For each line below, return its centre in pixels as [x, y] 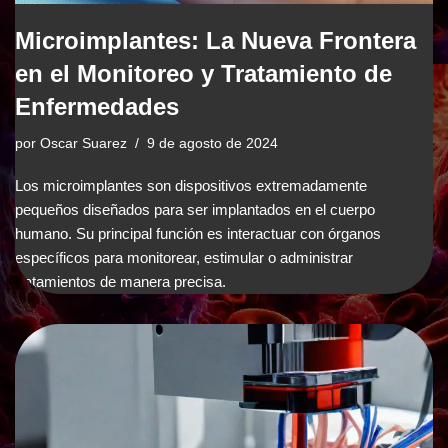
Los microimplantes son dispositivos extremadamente [191, 185]
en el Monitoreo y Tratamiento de [203, 73]
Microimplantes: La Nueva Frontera [215, 40]
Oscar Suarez [83, 143]
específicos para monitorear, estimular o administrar [184, 257]
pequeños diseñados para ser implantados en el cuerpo [195, 209]
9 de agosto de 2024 [212, 143]
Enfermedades [97, 106]
